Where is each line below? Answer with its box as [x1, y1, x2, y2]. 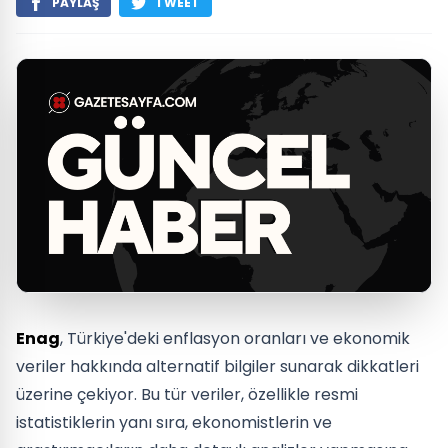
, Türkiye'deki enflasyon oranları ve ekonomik [60, 326, 410, 350]
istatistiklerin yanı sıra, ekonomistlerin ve [16, 410, 332, 434]
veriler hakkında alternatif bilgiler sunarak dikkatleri [16, 354, 419, 378]
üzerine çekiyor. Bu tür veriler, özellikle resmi [16, 382, 358, 406]
